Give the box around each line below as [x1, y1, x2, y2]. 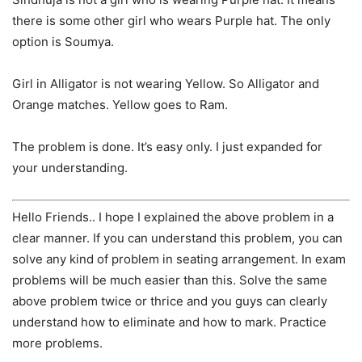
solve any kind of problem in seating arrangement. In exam [12, 251, 346, 267]
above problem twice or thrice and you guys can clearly [12, 293, 327, 309]
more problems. [12, 335, 103, 351]
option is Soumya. [12, 33, 114, 49]
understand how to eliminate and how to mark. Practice [12, 314, 326, 330]
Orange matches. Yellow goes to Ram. [12, 96, 228, 112]
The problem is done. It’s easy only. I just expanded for [12, 138, 322, 154]
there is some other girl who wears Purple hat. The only [12, 12, 330, 28]
